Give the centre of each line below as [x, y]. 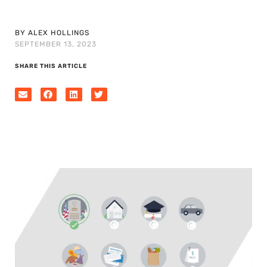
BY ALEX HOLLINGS [52, 33]
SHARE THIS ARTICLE [51, 66]
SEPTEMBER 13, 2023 [56, 44]
